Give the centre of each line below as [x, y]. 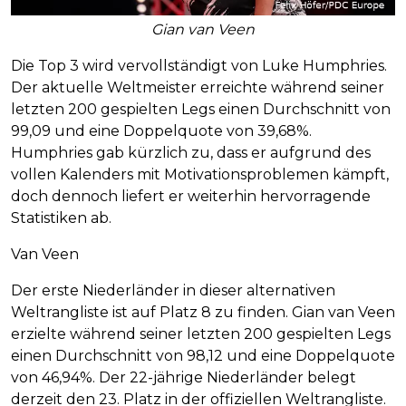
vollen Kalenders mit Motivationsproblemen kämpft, [200, 175]
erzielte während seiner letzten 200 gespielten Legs [201, 334]
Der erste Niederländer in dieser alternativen [173, 291]
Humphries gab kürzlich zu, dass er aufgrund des [191, 153]
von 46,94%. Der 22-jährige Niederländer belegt [184, 378]
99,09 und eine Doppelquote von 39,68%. [161, 131]
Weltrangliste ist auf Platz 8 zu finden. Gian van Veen [203, 313]
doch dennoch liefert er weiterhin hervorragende [191, 197]
